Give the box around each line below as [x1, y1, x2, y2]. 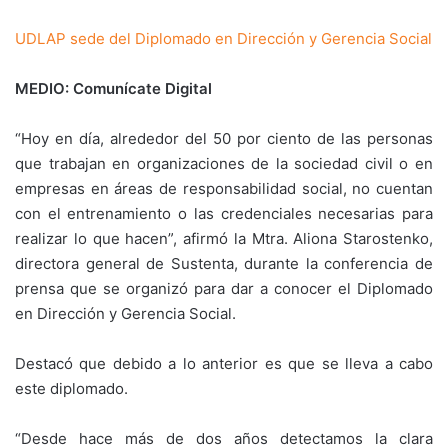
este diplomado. [15, 379, 128, 398]
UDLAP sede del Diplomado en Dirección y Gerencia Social [15, 29, 432, 48]
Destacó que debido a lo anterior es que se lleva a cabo [15, 354, 433, 373]
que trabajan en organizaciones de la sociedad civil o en [15, 154, 433, 173]
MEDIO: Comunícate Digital [15, 79, 212, 98]
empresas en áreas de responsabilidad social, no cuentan [15, 179, 433, 198]
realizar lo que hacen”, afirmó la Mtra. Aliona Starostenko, [15, 229, 433, 248]
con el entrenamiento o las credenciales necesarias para [15, 204, 433, 223]
